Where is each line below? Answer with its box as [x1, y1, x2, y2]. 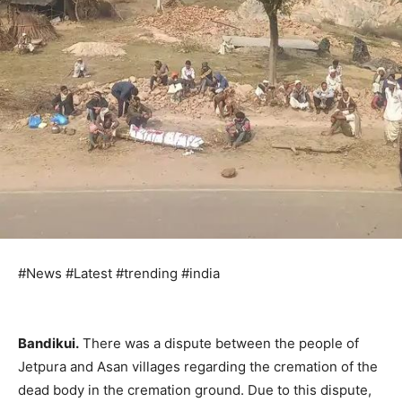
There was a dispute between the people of [79, 334, 359, 352]
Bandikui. [18, 334, 79, 352]
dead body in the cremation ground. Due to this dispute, [18, 380, 371, 398]
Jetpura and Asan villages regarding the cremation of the [18, 357, 378, 375]
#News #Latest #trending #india [18, 264, 220, 282]
